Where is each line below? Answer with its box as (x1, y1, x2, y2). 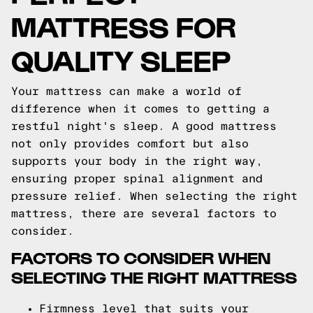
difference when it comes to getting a (11, 103, 270, 115)
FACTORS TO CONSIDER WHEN (11, 247, 270, 267)
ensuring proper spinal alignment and (11, 173, 263, 184)
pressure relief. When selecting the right (11, 190, 298, 202)
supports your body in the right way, (11, 155, 263, 167)
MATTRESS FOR (11, 8, 236, 43)
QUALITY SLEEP (11, 42, 231, 76)
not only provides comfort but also (11, 138, 249, 150)
